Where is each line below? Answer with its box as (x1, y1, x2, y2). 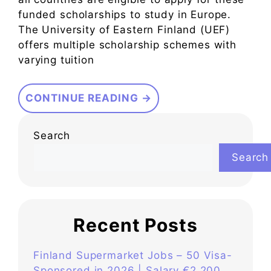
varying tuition (18, 54, 94, 67)
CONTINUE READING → (25, 91, 152, 104)
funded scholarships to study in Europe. (18, 8, 232, 21)
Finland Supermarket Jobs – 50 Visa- (33, 249, 232, 261)
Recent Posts (73, 214, 198, 236)
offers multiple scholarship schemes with (18, 39, 237, 51)
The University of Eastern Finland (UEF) (18, 24, 230, 36)
